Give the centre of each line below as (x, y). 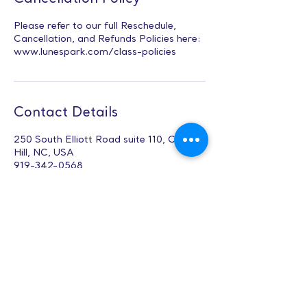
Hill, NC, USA (44, 153)
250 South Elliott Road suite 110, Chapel (107, 140)
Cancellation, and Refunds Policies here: (107, 39)
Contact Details (66, 113)
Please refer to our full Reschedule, (95, 26)
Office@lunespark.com (67, 179)
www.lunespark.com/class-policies (95, 52)
